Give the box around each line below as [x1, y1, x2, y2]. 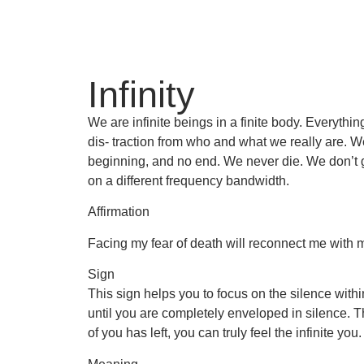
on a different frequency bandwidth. [87, 174, 289, 188]
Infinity [87, 74, 195, 115]
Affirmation [87, 205, 149, 219]
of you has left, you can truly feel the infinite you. [87, 326, 362, 340]
